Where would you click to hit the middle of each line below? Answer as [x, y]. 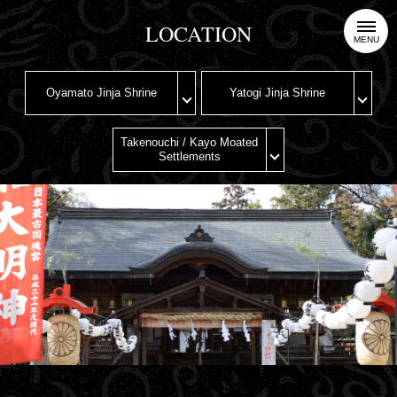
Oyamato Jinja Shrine [102, 93]
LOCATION [198, 34]
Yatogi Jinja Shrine [278, 93]
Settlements [189, 157]
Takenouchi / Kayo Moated [190, 143]
